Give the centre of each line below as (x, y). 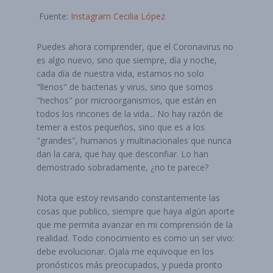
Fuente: (54, 16)
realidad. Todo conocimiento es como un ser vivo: (135, 238)
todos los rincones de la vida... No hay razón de (130, 114)
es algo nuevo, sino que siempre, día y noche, (127, 60)
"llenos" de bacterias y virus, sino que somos (125, 87)
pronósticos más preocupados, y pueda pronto (129, 265)
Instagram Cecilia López (118, 16)
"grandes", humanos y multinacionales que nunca (134, 140)
